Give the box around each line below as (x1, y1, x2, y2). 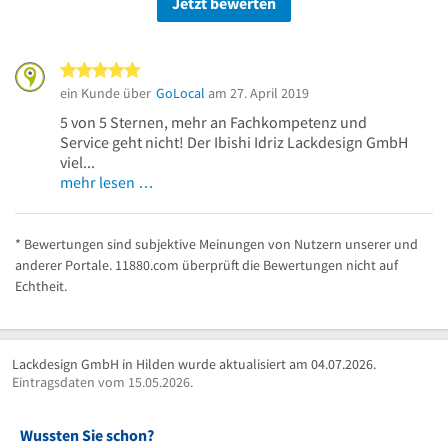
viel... (60, 152, 95, 172)
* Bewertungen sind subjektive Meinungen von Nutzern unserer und (15, 235, 418, 253)
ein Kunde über (60, 84, 151, 102)
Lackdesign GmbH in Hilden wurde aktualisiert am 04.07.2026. (12, 355, 376, 373)
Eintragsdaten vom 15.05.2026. (12, 373, 193, 391)
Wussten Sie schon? (20, 425, 154, 445)
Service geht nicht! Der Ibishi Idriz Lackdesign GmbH (60, 132, 408, 152)
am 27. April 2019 (205, 84, 309, 102)
